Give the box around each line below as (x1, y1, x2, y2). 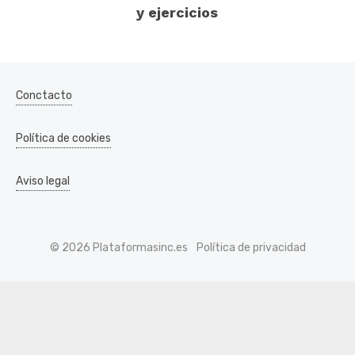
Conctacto (16, 88, 72, 102)
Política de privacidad (196, 240, 306, 254)
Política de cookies (16, 131, 111, 145)
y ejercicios (136, 3, 219, 21)
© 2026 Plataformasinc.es (49, 240, 188, 254)
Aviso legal (16, 174, 70, 188)
